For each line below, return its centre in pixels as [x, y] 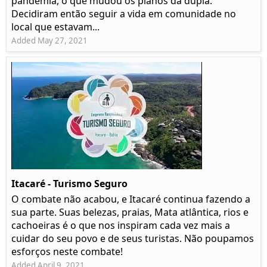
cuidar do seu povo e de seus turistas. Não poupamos [133, 239]
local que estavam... [55, 27]
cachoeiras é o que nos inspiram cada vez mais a [121, 226]
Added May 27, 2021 [49, 41]
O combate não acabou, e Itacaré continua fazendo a [131, 199]
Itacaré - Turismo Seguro [69, 184]
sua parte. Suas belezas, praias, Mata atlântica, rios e [130, 212]
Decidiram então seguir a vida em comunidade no [124, 14]
